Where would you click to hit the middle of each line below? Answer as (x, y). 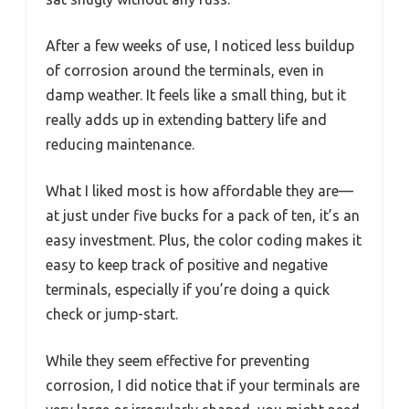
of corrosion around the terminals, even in (185, 71)
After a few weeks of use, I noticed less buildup (200, 46)
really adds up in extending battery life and (186, 120)
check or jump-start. (112, 315)
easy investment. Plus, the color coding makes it (204, 241)
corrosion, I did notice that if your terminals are (203, 386)
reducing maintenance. (120, 145)
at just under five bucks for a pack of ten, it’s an (203, 216)
